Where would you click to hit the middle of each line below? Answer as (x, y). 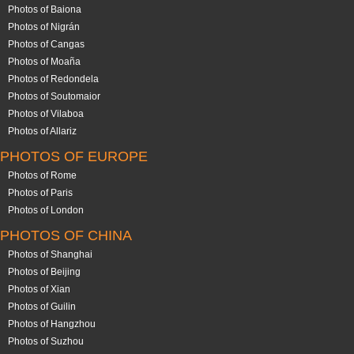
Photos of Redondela (53, 79)
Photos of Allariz (42, 131)
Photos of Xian (39, 289)
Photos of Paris (40, 193)
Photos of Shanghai (50, 254)
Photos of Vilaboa (46, 114)
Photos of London (46, 210)
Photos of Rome (42, 175)
